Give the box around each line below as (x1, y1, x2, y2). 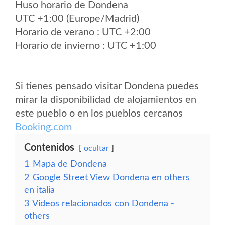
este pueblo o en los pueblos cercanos (15, 108, 183, 119)
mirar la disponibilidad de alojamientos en (15, 95, 196, 105)
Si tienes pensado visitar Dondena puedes (15, 81, 199, 91)
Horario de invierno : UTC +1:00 (15, 41, 156, 51)
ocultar (84, 144, 109, 152)
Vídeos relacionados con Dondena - (32, 199, 174, 208)
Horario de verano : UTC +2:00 (15, 27, 151, 37)
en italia (24, 186, 55, 194)
